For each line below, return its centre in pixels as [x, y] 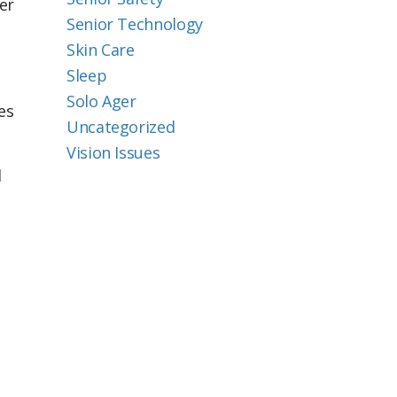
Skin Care [101, 50]
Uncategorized [121, 127]
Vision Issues [113, 152]
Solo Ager [101, 101]
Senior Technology [135, 24]
